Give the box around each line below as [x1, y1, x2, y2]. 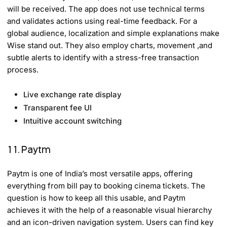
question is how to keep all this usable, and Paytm [7, 193, 186, 203]
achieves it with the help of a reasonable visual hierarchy [7, 205, 212, 215]
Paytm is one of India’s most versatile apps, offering [7, 168, 193, 178]
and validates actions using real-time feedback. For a [7, 16, 198, 26]
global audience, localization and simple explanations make [7, 28, 220, 38]
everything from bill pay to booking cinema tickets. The [7, 180, 206, 191]
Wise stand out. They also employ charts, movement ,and [7, 40, 213, 50]
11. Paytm [7, 142, 51, 156]
